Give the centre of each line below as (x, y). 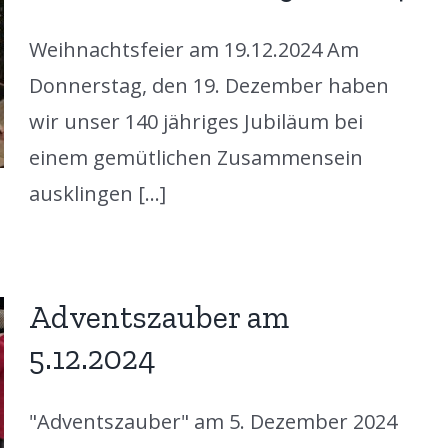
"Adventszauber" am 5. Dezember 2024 (212, 421)
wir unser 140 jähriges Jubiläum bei (195, 121)
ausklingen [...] (97, 193)
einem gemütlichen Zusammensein (195, 157)
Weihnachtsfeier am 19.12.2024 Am (193, 49)
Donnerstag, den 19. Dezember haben (208, 85)
